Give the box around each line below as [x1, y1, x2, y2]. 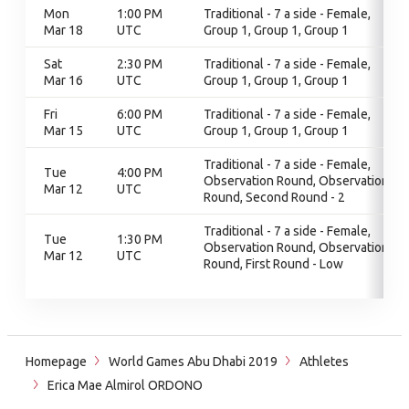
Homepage [26, 354, 87, 369]
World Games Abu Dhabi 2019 [109, 354, 278, 369]
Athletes [299, 354, 349, 369]
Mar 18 [44, 23, 83, 37]
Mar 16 [44, 73, 83, 88]
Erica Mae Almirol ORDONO [45, 378, 203, 393]
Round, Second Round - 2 [204, 190, 345, 204]
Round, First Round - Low [204, 257, 343, 271]
